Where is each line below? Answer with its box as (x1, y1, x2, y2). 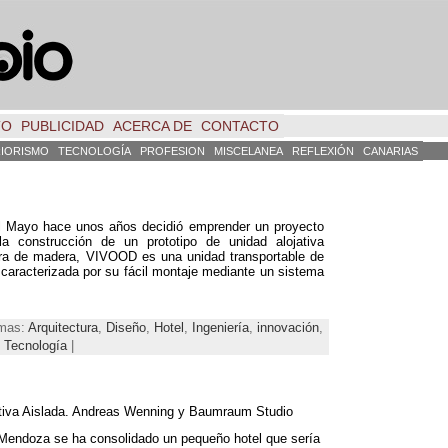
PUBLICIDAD (21, 118, 104, 134)
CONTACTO (201, 118, 279, 134)
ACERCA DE (113, 118, 192, 134)
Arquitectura (28, 319, 98, 335)
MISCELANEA (214, 145, 283, 157)
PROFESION (140, 145, 205, 157)
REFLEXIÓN (292, 145, 354, 157)
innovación (257, 319, 319, 335)
